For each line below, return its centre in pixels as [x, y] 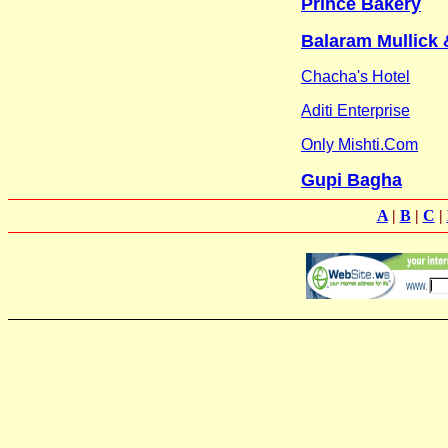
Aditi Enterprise [355, 110]
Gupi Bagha [351, 179]
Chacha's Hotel [355, 76]
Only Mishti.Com [359, 144]
